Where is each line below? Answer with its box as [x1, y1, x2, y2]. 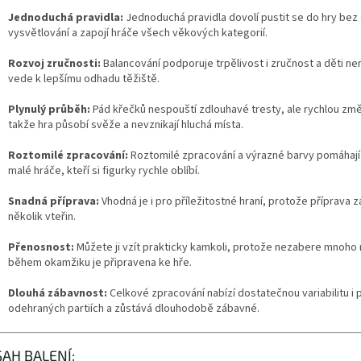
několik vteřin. [8, 209, 76, 226]
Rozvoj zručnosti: [8, 56, 101, 73]
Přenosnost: [8, 239, 74, 256]
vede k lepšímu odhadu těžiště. [8, 71, 160, 88]
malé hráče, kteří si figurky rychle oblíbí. [8, 163, 200, 180]
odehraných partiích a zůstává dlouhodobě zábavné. [8, 301, 259, 317]
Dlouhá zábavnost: [8, 285, 107, 302]
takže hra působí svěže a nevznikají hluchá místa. [8, 117, 243, 134]
